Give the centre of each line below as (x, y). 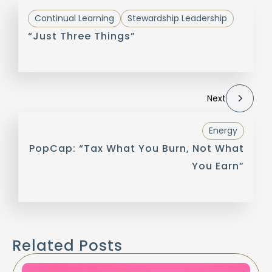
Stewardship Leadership (177, 19)
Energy (223, 131)
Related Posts (67, 246)
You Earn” (218, 166)
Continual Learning (74, 19)
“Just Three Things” (82, 36)
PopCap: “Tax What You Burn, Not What (137, 149)
